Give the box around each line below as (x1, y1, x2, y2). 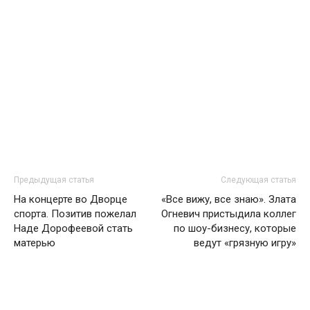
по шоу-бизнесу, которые (174, 222, 296, 235)
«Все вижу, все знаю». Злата (161, 193, 296, 206)
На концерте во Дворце (14, 193, 127, 206)
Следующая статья (221, 175, 296, 185)
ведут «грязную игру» (194, 237, 296, 249)
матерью (14, 237, 55, 249)
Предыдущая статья (14, 175, 94, 185)
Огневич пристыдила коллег (161, 208, 296, 220)
